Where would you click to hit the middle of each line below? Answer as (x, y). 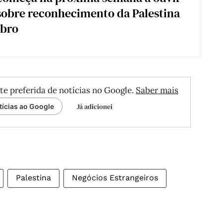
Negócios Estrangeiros (115, 178)
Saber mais (157, 90)
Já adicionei (95, 107)
